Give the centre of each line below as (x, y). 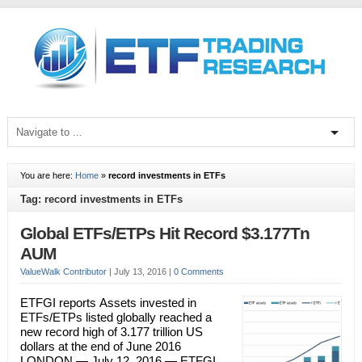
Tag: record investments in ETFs (101, 199)
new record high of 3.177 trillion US (111, 332)
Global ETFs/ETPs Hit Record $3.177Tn (164, 234)
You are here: (47, 175)
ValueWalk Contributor (63, 271)
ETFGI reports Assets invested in (108, 303)
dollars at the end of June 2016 (100, 346)
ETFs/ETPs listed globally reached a (116, 317)
